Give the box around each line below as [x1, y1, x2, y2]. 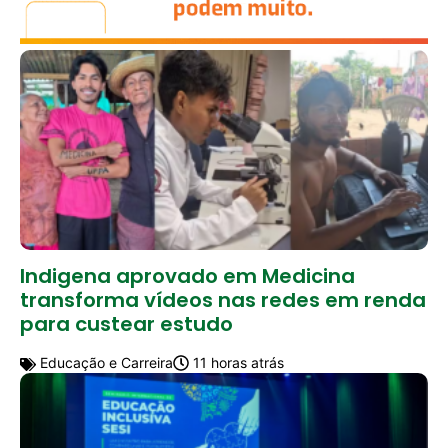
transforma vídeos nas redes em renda [20, 285, 426, 314]
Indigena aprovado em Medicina [20, 261, 355, 290]
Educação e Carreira [36, 353, 173, 371]
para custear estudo [20, 309, 233, 338]
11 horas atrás [189, 353, 284, 371]
